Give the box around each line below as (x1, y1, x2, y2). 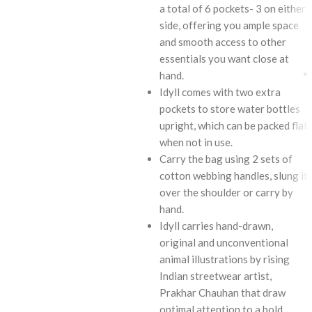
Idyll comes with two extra (159, 85, 281, 98)
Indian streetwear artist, (159, 269, 272, 282)
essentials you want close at (159, 52, 289, 65)
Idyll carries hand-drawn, (159, 219, 273, 232)
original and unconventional (159, 235, 288, 249)
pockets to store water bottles (159, 102, 300, 115)
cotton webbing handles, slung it (159, 169, 308, 182)
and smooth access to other (159, 35, 286, 48)
